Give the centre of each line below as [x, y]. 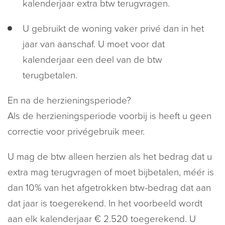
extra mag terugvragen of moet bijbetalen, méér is [111, 172]
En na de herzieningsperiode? [69, 100]
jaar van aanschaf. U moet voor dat [94, 44]
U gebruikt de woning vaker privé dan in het [113, 29]
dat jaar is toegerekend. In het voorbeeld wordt [105, 203]
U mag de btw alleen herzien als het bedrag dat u [110, 157]
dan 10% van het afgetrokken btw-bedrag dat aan [109, 188]
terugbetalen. [50, 75]
